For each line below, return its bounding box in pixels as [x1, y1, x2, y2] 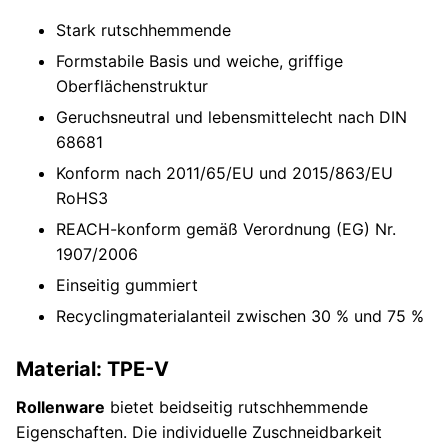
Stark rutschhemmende [56, 20, 231, 41]
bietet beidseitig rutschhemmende [105, 397, 368, 418]
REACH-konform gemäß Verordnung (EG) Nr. [56, 219, 396, 240]
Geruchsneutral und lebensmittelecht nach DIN [56, 107, 407, 128]
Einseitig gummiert [56, 275, 198, 296]
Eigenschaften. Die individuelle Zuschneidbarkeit [16, 422, 382, 443]
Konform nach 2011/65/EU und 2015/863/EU [56, 163, 393, 184]
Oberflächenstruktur [56, 76, 208, 97]
